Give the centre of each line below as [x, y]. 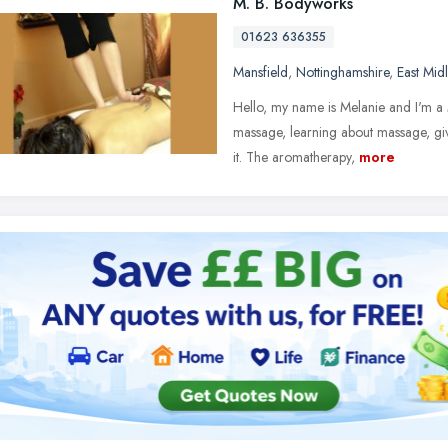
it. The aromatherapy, [294, 157]
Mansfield [260, 72]
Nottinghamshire [342, 72]
